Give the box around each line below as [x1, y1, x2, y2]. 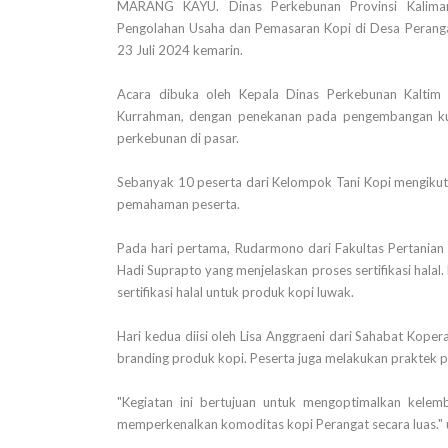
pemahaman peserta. [117, 195, 240, 212]
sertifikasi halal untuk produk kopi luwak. [117, 283, 354, 300]
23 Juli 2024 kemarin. [117, 41, 243, 58]
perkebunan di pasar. [117, 129, 239, 146]
